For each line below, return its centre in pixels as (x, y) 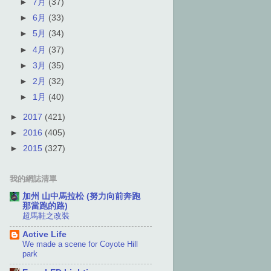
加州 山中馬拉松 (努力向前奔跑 (81, 197)
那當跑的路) (45, 206)
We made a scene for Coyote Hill (80, 244)
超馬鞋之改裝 (46, 216)
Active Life (44, 234)
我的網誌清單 (33, 179)
